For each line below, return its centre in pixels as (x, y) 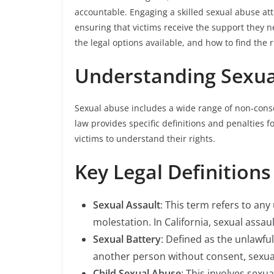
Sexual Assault (127, 205)
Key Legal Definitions (173, 172)
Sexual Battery (127, 239)
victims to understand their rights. (145, 139)
